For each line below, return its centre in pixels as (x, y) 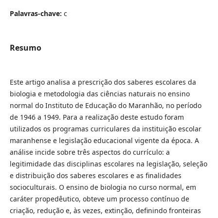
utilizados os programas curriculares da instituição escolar (105, 129)
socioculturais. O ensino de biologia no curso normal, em (103, 187)
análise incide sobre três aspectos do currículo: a (90, 152)
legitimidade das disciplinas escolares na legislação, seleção (108, 164)
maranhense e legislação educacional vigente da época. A (104, 140)
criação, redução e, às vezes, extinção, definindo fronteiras (105, 210)
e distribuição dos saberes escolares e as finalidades (95, 175)
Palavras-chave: (36, 13)
